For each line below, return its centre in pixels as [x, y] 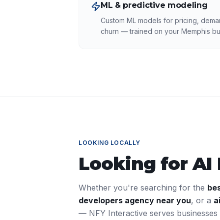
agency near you [157, 200]
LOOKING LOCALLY [110, 143]
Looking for [136, 164]
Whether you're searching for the [143, 188]
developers [101, 200]
